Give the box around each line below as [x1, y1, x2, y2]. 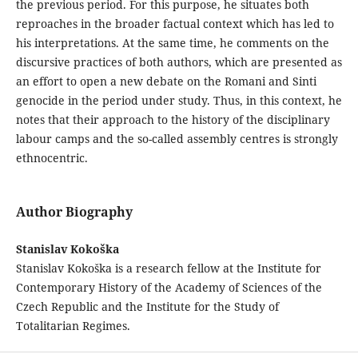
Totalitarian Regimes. [15, 318, 130, 334]
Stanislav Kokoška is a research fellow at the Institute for [15, 261, 321, 276]
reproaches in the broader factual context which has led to [15, 16, 334, 31]
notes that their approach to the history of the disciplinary [15, 112, 330, 127]
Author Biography [15, 203, 133, 221]
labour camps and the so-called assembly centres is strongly [15, 131, 338, 146]
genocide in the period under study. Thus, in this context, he [15, 93, 342, 108]
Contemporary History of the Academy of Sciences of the [15, 280, 322, 296]
